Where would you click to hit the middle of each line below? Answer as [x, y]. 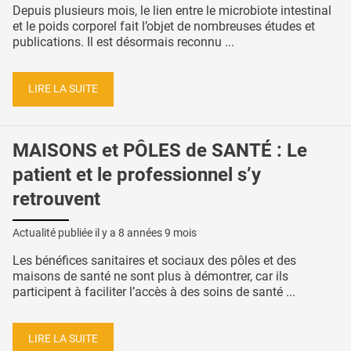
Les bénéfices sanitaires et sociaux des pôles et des [154, 260]
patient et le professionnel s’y [137, 174]
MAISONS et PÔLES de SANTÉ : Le [160, 150]
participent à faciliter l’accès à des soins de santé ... [154, 291]
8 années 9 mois [157, 232]
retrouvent [56, 199]
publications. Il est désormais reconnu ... [123, 42]
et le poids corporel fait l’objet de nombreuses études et [164, 26]
